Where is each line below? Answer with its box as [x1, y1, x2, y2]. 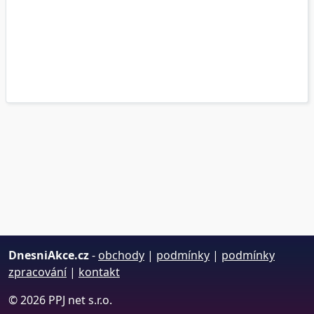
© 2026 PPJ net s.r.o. [8, 292, 112, 308]
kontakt [78, 264, 120, 280]
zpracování [8, 264, 67, 280]
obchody [98, 247, 144, 263]
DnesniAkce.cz [8, 247, 89, 263]
